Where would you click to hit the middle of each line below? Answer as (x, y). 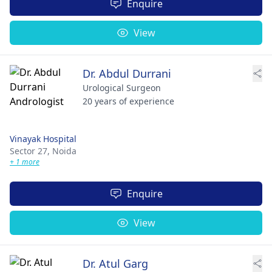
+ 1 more (25, 162)
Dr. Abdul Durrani (127, 73)
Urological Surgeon (122, 88)
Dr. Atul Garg (115, 263)
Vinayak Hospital (43, 139)
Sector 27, (31, 151)
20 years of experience (128, 101)
